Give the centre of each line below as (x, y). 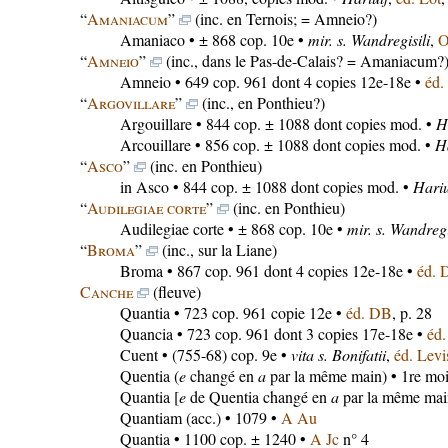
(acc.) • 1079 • (231, 417)
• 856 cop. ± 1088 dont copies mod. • (312, 144)
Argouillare (155, 123)
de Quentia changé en (258, 396)
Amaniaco (152, 39)
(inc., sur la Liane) (217, 249)
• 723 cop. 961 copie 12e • (257, 312)
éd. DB (368, 312)
